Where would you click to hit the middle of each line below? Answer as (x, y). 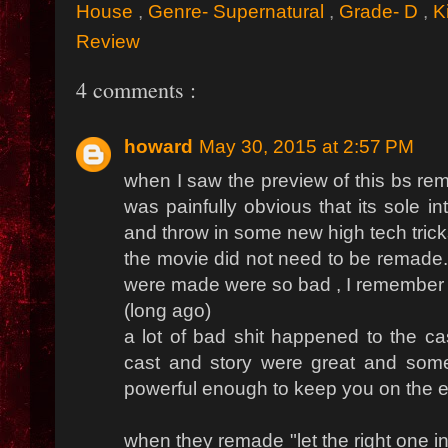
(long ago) (167, 311)
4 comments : (136, 89)
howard (158, 147)
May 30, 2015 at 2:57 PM (306, 147)
